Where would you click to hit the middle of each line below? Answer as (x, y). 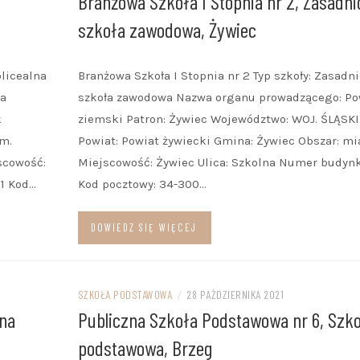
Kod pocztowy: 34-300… (142, 184)
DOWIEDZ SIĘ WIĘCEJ (143, 227)
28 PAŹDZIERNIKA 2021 (235, 295)
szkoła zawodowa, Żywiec (167, 29)
